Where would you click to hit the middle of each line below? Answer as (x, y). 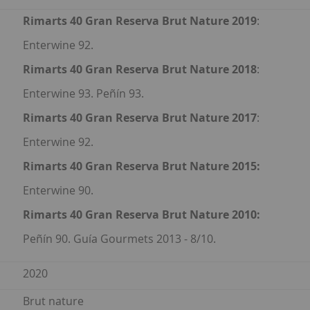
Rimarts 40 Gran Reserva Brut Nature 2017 (140, 118)
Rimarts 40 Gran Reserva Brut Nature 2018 (140, 70)
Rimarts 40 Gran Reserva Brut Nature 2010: (142, 215)
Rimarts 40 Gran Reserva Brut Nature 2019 (140, 21)
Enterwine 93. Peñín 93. (83, 94)
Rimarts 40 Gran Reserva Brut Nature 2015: (142, 166)
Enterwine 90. (58, 191)
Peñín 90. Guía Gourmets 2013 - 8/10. (119, 239)
